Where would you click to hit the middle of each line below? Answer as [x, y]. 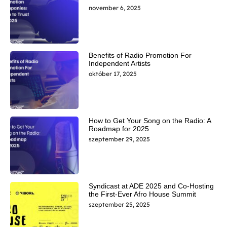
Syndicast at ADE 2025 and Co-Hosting [151, 186]
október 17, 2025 [112, 73]
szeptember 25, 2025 [119, 205]
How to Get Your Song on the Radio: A [149, 120]
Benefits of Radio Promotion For [140, 55]
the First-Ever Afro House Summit [142, 194]
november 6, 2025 [115, 8]
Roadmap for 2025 [119, 128]
